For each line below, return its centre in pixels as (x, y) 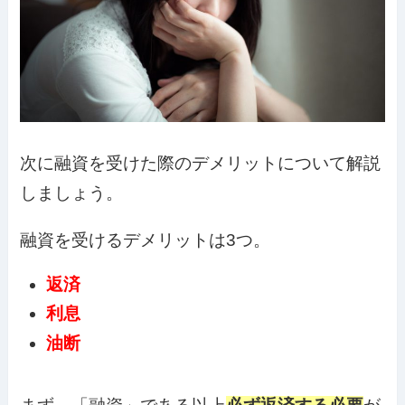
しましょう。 (72, 193)
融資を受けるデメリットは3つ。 (146, 240)
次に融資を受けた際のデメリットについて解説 (201, 164)
